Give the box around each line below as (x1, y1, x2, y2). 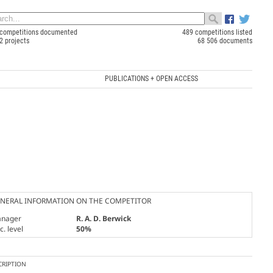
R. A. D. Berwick (76, 213, 131, 224)
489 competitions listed (182, 28, 252, 37)
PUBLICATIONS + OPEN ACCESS (104, 74, 198, 83)
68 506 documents (197, 37, 252, 45)
